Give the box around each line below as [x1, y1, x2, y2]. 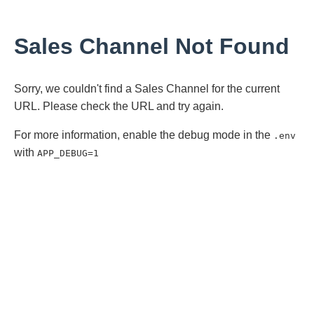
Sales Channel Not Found [14, 34, 289, 60]
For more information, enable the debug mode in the [14, 128, 273, 141]
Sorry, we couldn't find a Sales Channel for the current [14, 82, 280, 95]
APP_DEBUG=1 [37, 147, 99, 158]
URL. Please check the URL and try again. [14, 100, 224, 112]
